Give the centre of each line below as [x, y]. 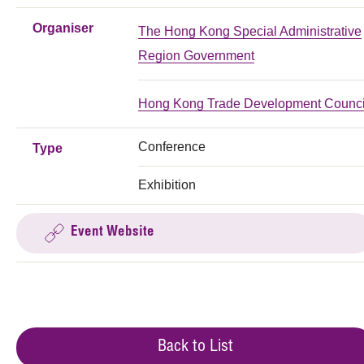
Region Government [196, 55]
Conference [172, 146]
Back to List [195, 347]
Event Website [113, 232]
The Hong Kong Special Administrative [250, 31]
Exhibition [167, 184]
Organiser [63, 28]
